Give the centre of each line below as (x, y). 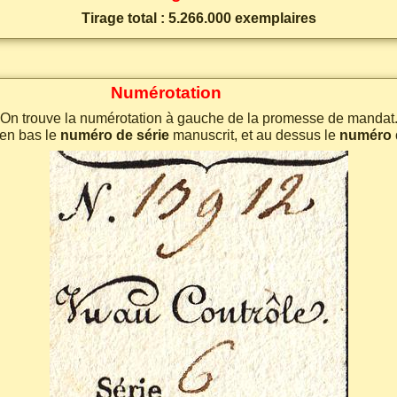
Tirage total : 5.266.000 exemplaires (198, 18)
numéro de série (115, 135)
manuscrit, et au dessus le (254, 135)
